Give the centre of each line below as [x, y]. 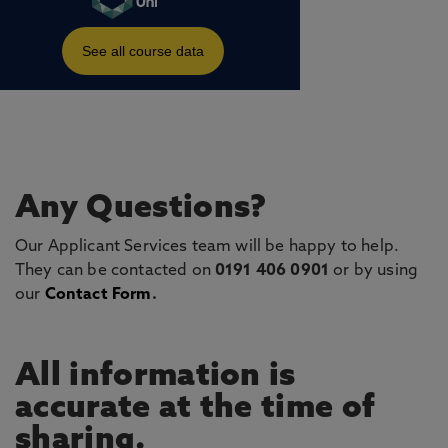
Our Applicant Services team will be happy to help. [209, 247]
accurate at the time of [195, 409]
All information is [155, 377]
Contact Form [98, 295]
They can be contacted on [115, 271]
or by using [376, 271]
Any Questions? [141, 209]
